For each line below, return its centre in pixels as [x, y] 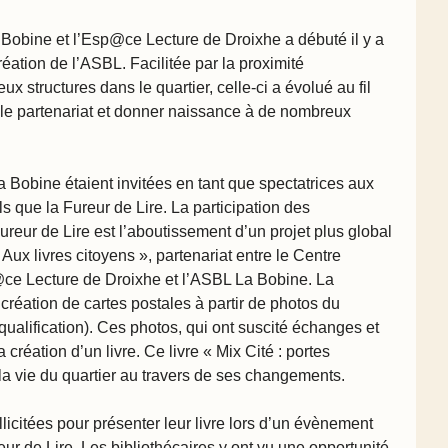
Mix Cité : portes [273, 351]
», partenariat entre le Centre [240, 255]
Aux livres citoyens [68, 255]
